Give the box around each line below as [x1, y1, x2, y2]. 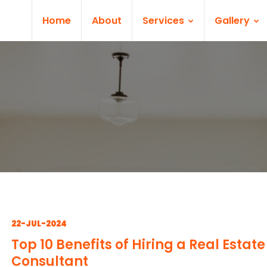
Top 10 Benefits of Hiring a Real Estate [11, 235, 265, 254]
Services [142, 14, 187, 27]
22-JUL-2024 [11, 218, 67, 229]
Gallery [215, 14, 252, 27]
